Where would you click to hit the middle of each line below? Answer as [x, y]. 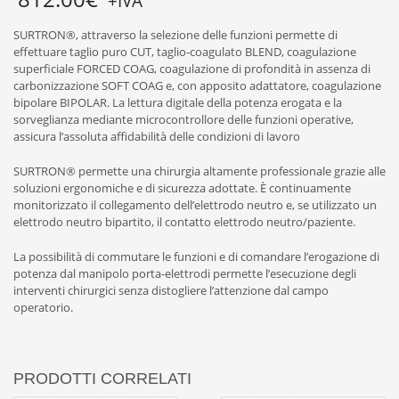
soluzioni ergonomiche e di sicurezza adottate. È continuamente [182, 188]
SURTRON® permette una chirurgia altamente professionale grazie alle [199, 171]
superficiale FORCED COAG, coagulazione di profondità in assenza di [192, 69]
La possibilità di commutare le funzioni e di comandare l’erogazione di [196, 257]
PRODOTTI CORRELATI [102, 379]
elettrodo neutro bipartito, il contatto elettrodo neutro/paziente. [184, 222]
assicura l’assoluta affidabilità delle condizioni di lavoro [157, 137]
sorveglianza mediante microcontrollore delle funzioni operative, [183, 120]
